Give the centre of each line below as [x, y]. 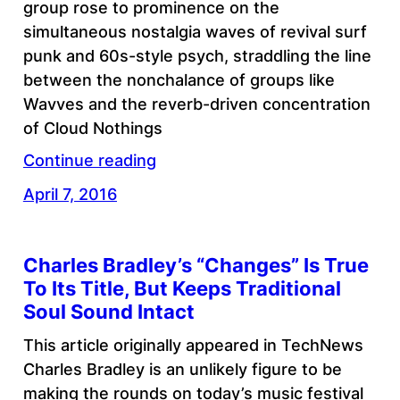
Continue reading [89, 161]
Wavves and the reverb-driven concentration [196, 104]
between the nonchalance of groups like [179, 80]
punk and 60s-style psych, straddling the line [197, 56]
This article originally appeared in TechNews [193, 345]
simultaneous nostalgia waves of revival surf [195, 32]
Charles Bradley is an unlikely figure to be [182, 369]
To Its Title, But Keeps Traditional [182, 288]
